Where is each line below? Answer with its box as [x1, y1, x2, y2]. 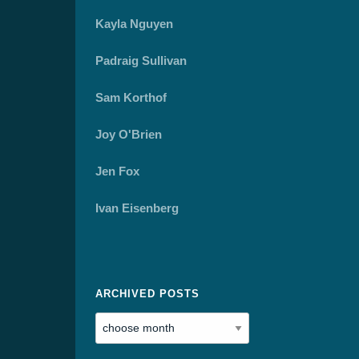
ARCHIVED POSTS [95, 288, 200, 300]
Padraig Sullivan [95, 54, 187, 67]
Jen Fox [95, 164, 139, 178]
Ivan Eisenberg [95, 201, 179, 215]
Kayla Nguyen [95, 17, 173, 30]
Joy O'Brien [95, 127, 162, 141]
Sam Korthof [95, 91, 167, 104]
